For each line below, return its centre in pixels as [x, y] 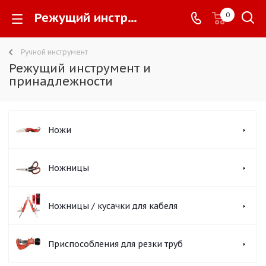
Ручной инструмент [54, 52]
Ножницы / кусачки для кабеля [113, 206]
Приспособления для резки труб [115, 244]
